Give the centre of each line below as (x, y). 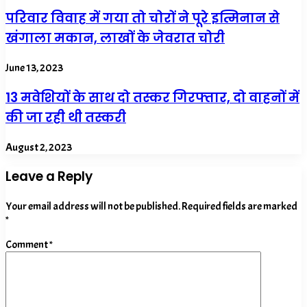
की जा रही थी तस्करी (66, 117)
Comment (27, 245)
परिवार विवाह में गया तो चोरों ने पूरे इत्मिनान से (143, 19)
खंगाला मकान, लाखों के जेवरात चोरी (115, 38)
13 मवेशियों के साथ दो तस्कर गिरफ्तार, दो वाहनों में (152, 97)
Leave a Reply (49, 177)
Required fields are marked (240, 207)
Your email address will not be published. (93, 207)
